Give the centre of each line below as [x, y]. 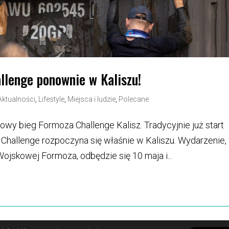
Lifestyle [52, 99]
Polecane [134, 99]
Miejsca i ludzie [92, 99]
